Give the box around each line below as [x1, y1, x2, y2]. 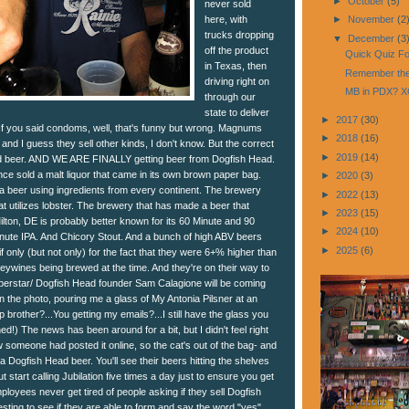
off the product [204, 44, 269, 56]
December [347, 32, 397, 44]
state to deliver [204, 106, 270, 118]
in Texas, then [204, 59, 267, 71]
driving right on [204, 75, 270, 87]
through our [204, 90, 257, 102]
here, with [204, 13, 248, 25]
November [347, 14, 397, 26]
